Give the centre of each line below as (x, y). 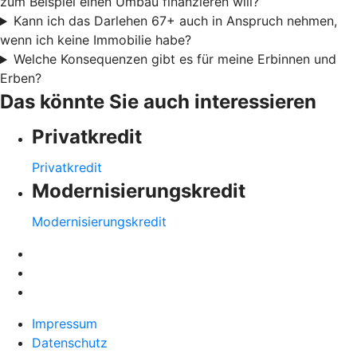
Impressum (65, 324)
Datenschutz (70, 343)
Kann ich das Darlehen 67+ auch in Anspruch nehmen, (175, 21)
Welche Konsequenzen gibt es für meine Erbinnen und (175, 59)
